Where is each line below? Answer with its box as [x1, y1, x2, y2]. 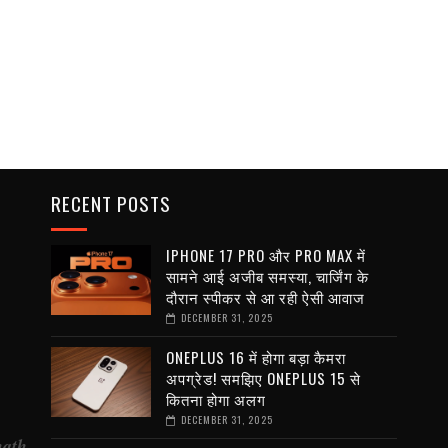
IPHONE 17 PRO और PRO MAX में [165, 244, 366, 267]
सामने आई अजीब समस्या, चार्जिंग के [165, 265, 369, 288]
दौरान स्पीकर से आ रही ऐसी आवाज [165, 286, 365, 309]
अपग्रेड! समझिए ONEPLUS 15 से [165, 367, 361, 390]
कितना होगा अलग [165, 388, 266, 411]
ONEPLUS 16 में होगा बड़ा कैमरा [165, 346, 346, 369]
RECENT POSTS [50, 189, 171, 218]
